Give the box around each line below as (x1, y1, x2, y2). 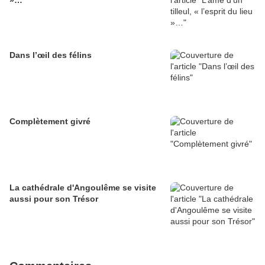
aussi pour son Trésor (9, 194, 98, 204)
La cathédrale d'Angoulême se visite (9, 183, 156, 193)
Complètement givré (9, 117, 91, 127)
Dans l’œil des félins (9, 50, 92, 60)
